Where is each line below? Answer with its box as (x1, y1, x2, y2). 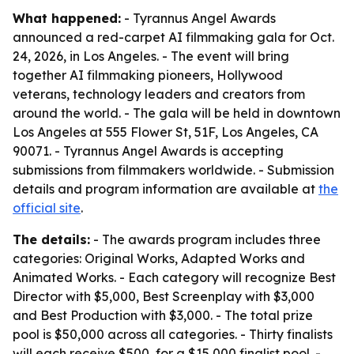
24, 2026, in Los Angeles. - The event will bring (13, 48, 289, 64)
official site (13, 200, 81, 216)
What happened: (13, 10, 121, 26)
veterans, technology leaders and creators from (13, 86, 305, 102)
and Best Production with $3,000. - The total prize (13, 307, 313, 323)
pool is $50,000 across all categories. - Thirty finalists (13, 326, 333, 342)
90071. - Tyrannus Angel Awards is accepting (13, 143, 284, 159)
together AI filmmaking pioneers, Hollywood (13, 67, 283, 83)
